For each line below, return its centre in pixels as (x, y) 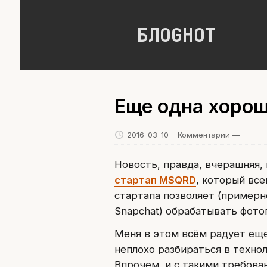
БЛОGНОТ (176, 35)
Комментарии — (209, 134)
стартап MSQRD (155, 180)
